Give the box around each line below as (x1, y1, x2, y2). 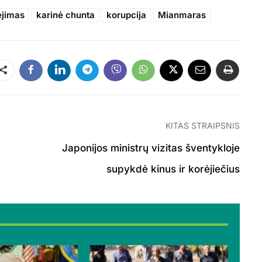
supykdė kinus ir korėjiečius (106, 163, 240, 175)
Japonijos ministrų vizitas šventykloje (61, 142, 240, 154)
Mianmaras (158, 9, 206, 20)
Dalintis (20, 67, 43, 74)
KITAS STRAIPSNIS (165, 120, 240, 130)
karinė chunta (36, 9, 95, 20)
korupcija (106, 9, 147, 20)
